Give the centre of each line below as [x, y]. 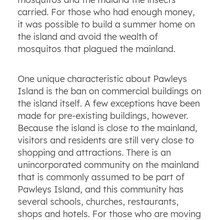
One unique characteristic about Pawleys [102, 79]
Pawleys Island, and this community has [100, 190]
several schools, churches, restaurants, [98, 202]
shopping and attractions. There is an [94, 153]
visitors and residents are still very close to [106, 140]
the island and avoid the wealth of [88, 37]
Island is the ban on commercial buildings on [109, 91]
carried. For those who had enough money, [106, 12]
